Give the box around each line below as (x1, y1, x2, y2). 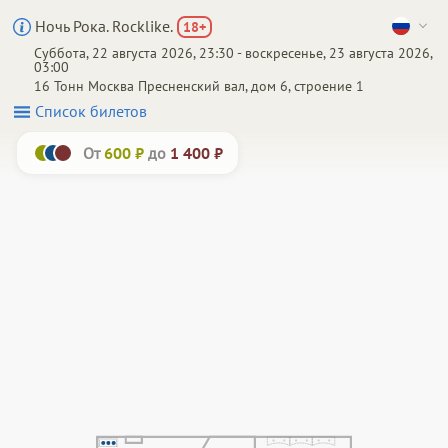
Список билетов (35, 101, 147, 121)
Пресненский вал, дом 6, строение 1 (138, 77, 364, 95)
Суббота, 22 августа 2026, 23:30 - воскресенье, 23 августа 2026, (34, 44, 432, 62)
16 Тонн (34, 77, 84, 95)
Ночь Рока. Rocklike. (35, 16, 173, 36)
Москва (88, 77, 134, 95)
